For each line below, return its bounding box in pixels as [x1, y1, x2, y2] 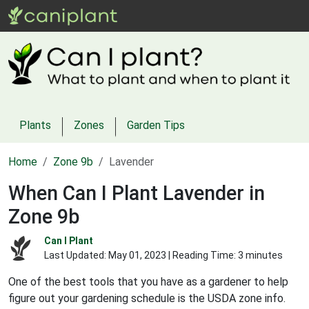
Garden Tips [127, 118, 185, 132]
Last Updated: [44, 249, 108, 261]
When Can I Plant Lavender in [8, 181, 265, 205]
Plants [19, 118, 51, 132]
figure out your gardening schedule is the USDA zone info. [8, 291, 286, 305]
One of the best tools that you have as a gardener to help [8, 275, 288, 288]
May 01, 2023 [108, 249, 166, 261]
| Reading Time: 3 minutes [166, 249, 283, 261]
